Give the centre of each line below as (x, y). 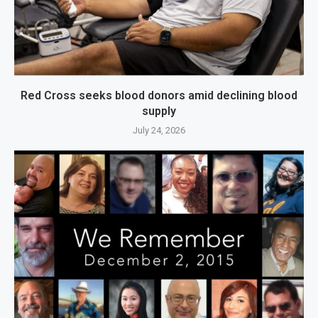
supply (159, 111)
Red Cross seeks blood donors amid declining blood (159, 96)
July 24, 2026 (159, 131)
